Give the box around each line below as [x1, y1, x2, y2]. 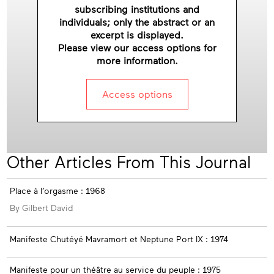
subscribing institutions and [75, 2, 199, 15]
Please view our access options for [57, 41, 217, 53]
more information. [96, 54, 178, 66]
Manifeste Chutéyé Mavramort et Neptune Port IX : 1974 [9, 233, 228, 244]
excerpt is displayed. [91, 28, 183, 40]
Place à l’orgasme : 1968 [9, 185, 105, 196]
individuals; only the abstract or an [59, 15, 215, 28]
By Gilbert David [9, 202, 73, 213]
